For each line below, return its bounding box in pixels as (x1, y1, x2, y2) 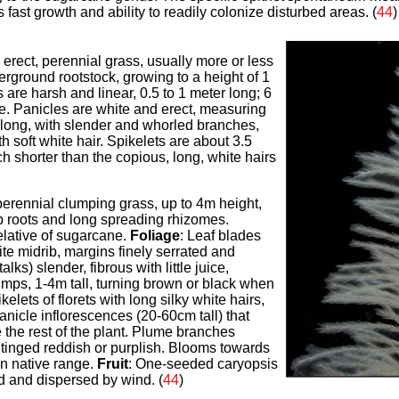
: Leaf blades (179, 228, 261, 243)
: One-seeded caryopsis (127, 356, 278, 371)
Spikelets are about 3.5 (102, 134, 252, 149)
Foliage (129, 228, 180, 243)
